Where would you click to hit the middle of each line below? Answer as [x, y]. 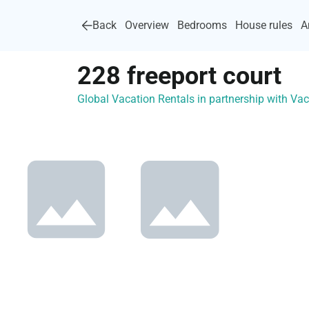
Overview [147, 25]
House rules [264, 25]
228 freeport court [179, 76]
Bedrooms [202, 25]
